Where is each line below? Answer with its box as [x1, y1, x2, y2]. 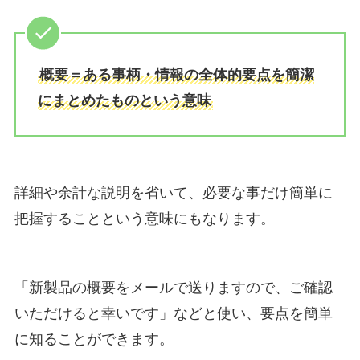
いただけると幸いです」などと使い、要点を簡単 [14, 305, 333, 321]
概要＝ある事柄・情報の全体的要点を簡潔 [39, 67, 314, 84]
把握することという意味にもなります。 [14, 211, 275, 227]
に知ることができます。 [14, 330, 174, 347]
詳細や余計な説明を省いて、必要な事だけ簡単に [14, 185, 333, 202]
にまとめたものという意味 [37, 92, 211, 109]
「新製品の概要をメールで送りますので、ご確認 [14, 279, 333, 296]
